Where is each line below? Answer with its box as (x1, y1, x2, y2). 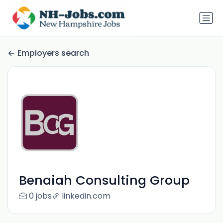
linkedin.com (61, 190, 111, 202)
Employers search (17, 47, 89, 59)
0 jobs (28, 190, 52, 202)
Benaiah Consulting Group (18, 172, 190, 190)
